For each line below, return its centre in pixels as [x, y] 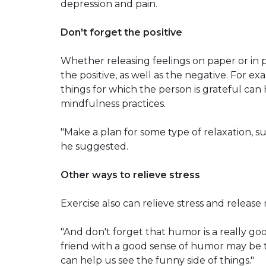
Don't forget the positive [121, 32]
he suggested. [94, 146]
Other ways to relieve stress [130, 175]
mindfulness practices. [113, 103]
